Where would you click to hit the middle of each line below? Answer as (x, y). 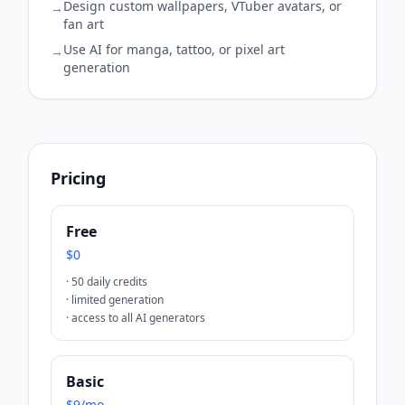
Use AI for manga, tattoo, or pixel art (174, 49)
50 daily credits (109, 281)
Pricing (78, 178)
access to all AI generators (138, 317)
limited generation (118, 299)
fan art (84, 24)
